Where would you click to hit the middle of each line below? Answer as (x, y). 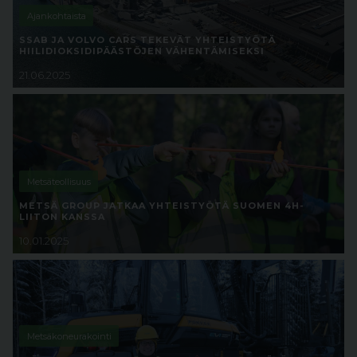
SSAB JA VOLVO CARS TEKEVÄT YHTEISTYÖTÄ (147, 40)
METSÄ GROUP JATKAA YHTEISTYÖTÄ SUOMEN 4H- (162, 206)
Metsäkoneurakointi (69, 336)
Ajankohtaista (56, 16)
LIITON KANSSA (62, 217)
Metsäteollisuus (59, 181)
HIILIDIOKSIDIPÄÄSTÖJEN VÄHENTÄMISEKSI (142, 51)
